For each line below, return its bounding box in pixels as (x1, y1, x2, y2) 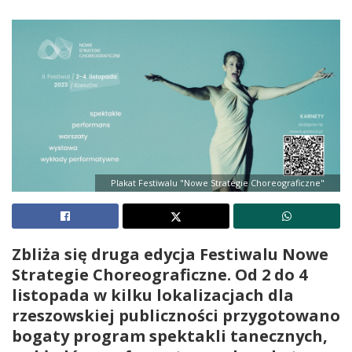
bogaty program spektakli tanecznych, (12, 325, 328, 347)
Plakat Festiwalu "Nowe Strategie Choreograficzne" (111, 177, 324, 189)
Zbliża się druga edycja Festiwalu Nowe (12, 244, 328, 266)
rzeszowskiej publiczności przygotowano (12, 305, 340, 327)
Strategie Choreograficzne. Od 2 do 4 (12, 264, 307, 286)
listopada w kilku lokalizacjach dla (12, 284, 294, 306)
